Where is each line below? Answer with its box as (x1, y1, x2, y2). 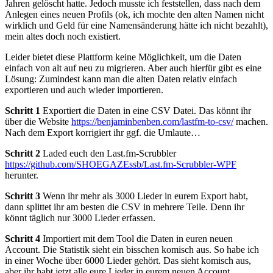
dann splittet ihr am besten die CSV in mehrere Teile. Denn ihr (5, 201, 244, 212)
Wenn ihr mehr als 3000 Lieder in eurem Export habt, (40, 190, 248, 201)
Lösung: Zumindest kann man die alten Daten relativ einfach (5, 73, 237, 84)
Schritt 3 (5, 190, 40, 201)
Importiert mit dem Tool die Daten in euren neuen (40, 233, 233, 244)
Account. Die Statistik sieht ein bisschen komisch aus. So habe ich (5, 244, 259, 255)
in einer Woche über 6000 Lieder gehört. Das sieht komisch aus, (5, 255, 251, 266)
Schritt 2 (5, 147, 40, 158)
